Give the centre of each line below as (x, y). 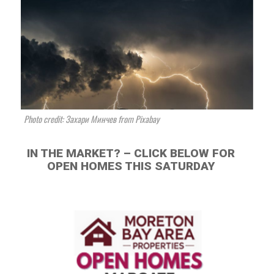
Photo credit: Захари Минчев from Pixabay (92, 119)
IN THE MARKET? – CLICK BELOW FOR (131, 153)
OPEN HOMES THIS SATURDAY (131, 166)
